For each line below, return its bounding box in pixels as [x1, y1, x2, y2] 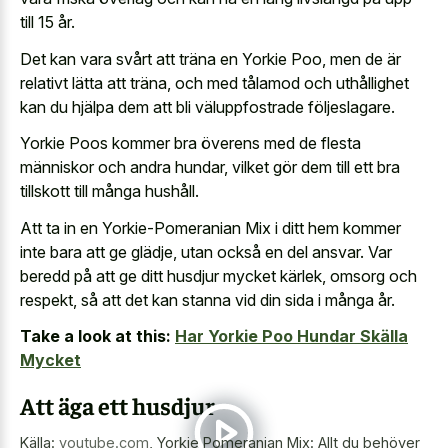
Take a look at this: [20, 326, 171, 347]
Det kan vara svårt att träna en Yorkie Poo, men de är [20, 48, 401, 69]
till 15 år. [20, 12, 75, 33]
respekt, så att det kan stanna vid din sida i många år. [20, 289, 395, 310]
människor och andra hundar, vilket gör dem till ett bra [20, 157, 400, 178]
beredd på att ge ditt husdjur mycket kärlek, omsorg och [20, 265, 417, 286]
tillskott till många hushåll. [20, 181, 199, 202]
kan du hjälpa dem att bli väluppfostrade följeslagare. [20, 96, 395, 117]
